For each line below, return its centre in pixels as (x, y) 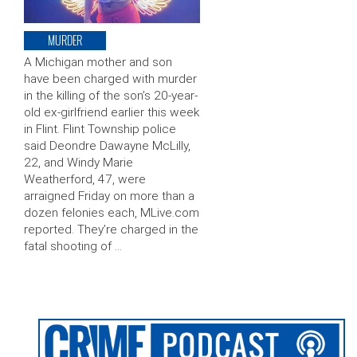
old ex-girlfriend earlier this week (112, 113)
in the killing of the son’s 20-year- (111, 96)
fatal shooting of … (73, 247)
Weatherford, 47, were (85, 180)
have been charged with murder (110, 79)
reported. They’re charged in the (111, 230)
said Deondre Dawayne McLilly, (107, 146)
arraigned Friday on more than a (109, 196)
